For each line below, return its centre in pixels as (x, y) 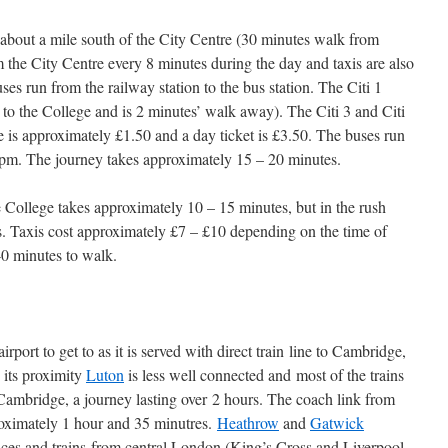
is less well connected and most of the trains (263, 374)
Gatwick (336, 422)
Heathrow (247, 422)
